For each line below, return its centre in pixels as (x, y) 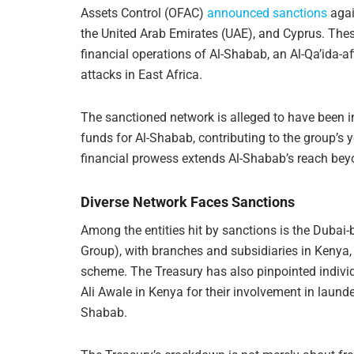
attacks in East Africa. (141, 74)
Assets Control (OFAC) (144, 13)
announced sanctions (267, 13)
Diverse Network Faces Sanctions (188, 202)
